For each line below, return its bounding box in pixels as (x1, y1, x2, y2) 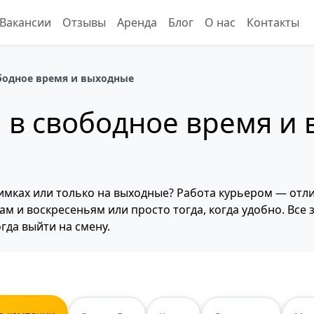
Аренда (117, 15, 157, 30)
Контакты (247, 15, 299, 30)
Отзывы (62, 15, 106, 30)
